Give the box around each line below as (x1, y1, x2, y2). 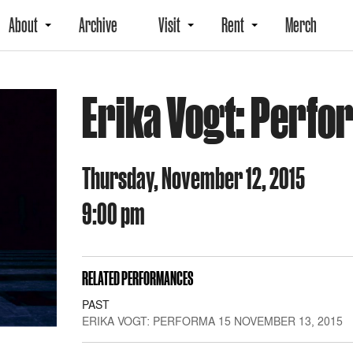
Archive (79, 13, 117, 37)
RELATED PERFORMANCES (82, 268, 193, 289)
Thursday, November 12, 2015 (82, 162, 305, 193)
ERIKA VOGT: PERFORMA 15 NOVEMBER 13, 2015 (82, 314, 343, 329)
